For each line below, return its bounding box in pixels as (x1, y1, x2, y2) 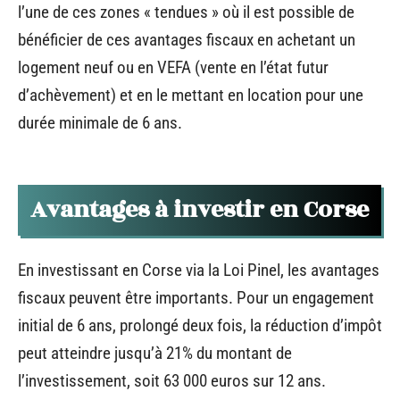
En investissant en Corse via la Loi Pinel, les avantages (18, 259, 379, 280)
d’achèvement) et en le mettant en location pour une (18, 84, 363, 105)
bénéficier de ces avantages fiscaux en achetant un (18, 29, 355, 50)
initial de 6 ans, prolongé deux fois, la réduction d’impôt (18, 314, 382, 336)
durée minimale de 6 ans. (18, 112, 182, 133)
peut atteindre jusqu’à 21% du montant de (18, 342, 292, 363)
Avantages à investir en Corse (30, 192, 369, 228)
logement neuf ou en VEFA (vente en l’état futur (18, 56, 329, 78)
